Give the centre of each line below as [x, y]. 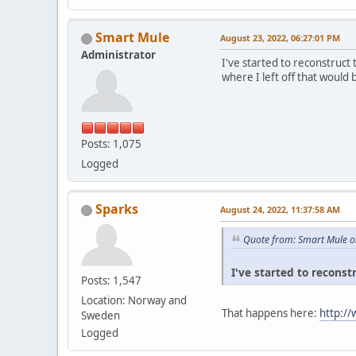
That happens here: [271, 313]
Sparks [117, 209]
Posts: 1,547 [111, 281]
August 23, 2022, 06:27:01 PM [280, 38]
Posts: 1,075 [111, 144]
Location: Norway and [134, 301]
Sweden [101, 316]
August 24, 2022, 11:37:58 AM [280, 210]
